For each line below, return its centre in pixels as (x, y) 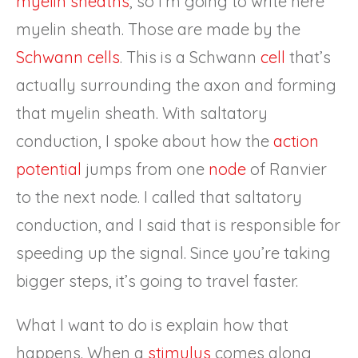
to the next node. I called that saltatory (159, 197)
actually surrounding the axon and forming (176, 85)
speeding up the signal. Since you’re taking (173, 253)
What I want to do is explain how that (152, 324)
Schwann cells (68, 57)
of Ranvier (286, 169)
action (296, 141)
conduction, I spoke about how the (145, 141)
